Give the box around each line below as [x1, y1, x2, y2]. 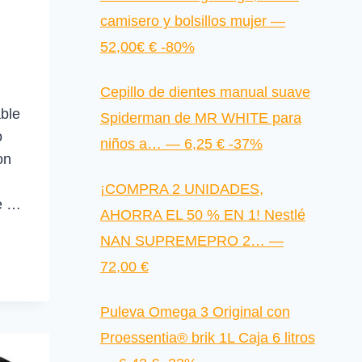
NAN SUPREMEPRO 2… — [99, 233, 284, 250]
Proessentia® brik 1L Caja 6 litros [99, 330, 315, 347]
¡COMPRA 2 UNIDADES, [99, 181, 263, 198]
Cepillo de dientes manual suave [99, 84, 310, 101]
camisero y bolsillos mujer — [99, 13, 285, 30]
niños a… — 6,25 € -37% [99, 136, 263, 153]
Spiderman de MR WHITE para [99, 110, 301, 127]
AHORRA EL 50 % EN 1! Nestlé [99, 207, 305, 224]
